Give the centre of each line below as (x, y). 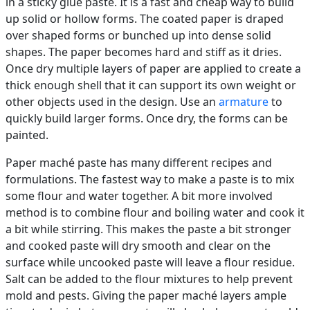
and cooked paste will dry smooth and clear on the (138, 246)
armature (244, 102)
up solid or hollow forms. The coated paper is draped (145, 19)
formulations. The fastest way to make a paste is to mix (150, 180)
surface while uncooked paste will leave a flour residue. (150, 263)
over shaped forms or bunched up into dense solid (138, 36)
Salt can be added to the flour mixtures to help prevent (149, 279)
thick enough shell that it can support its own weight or (151, 85)
